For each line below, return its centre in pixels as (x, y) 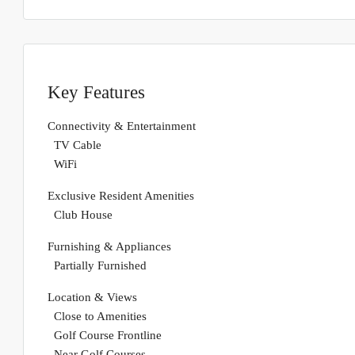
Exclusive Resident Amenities (121, 196)
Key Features (96, 92)
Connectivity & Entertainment (122, 126)
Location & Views (92, 298)
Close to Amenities (100, 317)
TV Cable (78, 145)
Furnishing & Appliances (109, 247)
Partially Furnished (100, 266)
